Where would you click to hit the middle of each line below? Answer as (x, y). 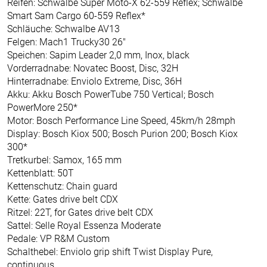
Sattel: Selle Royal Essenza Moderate (84, 225)
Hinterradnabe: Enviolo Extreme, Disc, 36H (94, 81)
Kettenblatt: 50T (41, 173)
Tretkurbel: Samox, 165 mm (64, 160)
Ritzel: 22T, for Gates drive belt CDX (80, 212)
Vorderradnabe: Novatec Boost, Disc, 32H (93, 68)
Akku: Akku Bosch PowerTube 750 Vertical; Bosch (111, 94)
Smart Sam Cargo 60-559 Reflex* (76, 15)
